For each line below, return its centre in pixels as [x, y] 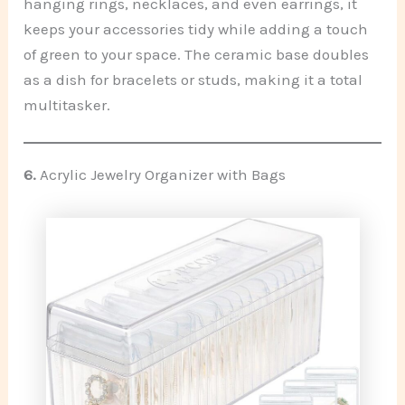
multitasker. [67, 104]
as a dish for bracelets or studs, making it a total [193, 79]
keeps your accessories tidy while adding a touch [196, 28]
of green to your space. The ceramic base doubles [197, 54]
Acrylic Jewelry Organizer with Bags [163, 174]
